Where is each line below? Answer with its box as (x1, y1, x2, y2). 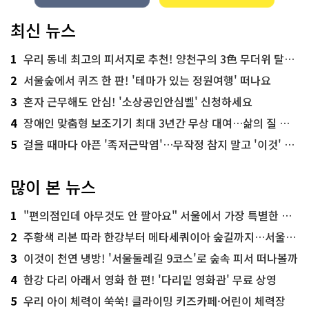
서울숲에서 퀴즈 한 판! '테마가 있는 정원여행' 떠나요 (23, 71, 271, 88)
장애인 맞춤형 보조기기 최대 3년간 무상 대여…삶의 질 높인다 (23, 114, 279, 131)
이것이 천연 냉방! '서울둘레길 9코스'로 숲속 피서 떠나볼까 (23, 249, 298, 266)
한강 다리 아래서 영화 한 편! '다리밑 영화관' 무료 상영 (23, 270, 277, 288)
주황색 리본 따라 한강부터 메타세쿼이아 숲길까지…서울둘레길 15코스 (23, 228, 286, 245)
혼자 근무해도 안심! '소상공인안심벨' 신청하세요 (23, 92, 252, 110)
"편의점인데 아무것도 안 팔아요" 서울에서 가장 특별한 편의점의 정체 (23, 206, 281, 223)
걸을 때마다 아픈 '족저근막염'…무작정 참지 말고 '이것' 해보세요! (23, 135, 284, 152)
